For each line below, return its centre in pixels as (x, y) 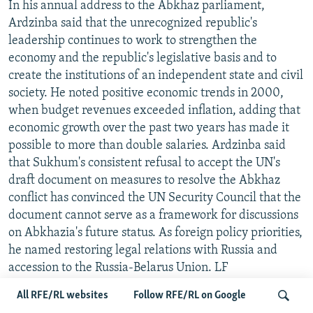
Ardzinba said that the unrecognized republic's (133, 23)
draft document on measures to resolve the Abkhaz (144, 180)
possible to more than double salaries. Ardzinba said (147, 145)
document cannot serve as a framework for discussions (153, 215)
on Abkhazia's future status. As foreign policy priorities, (155, 233)
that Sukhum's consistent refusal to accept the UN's (144, 163)
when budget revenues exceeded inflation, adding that (154, 110)
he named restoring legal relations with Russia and (143, 250)
